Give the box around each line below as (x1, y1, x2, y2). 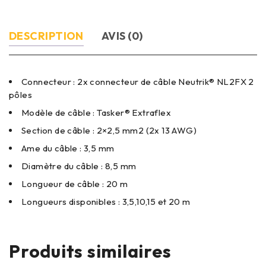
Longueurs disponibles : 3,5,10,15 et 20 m (21, 195, 191, 207)
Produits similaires (9, 239, 172, 262)
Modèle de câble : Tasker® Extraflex (21, 106, 171, 118)
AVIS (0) (101, 28, 143, 43)
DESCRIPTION (9, 28, 84, 43)
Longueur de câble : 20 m (21, 178, 128, 189)
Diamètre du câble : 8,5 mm (21, 160, 137, 172)
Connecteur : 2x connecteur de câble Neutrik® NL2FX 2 (21, 75, 254, 87)
